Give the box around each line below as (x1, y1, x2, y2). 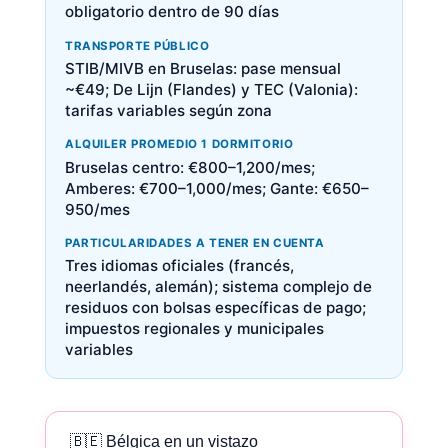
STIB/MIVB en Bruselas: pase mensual (64, 59, 341, 79)
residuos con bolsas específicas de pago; (64, 298, 366, 318)
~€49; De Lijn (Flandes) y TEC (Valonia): (64, 80, 358, 100)
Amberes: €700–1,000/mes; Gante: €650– (64, 178, 369, 198)
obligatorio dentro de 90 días (64, 2, 279, 22)
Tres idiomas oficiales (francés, (64, 256, 294, 276)
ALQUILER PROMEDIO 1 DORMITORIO (64, 137, 294, 152)
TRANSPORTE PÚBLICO (64, 38, 210, 53)
